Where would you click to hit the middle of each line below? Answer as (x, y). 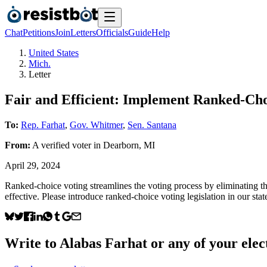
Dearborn (121, 145)
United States (54, 53)
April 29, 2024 (32, 165)
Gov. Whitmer (96, 125)
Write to (32, 243)
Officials (112, 32)
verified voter (66, 145)
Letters (83, 32)
